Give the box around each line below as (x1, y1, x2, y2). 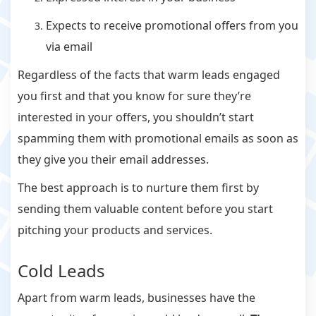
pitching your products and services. (18, 222, 212, 238)
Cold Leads (18, 259, 105, 283)
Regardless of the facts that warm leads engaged (18, 67, 280, 83)
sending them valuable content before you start (18, 201, 273, 217)
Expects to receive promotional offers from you (46, 18, 298, 34)
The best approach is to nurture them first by (18, 180, 259, 196)
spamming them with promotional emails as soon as (18, 130, 298, 147)
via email (46, 39, 92, 55)
